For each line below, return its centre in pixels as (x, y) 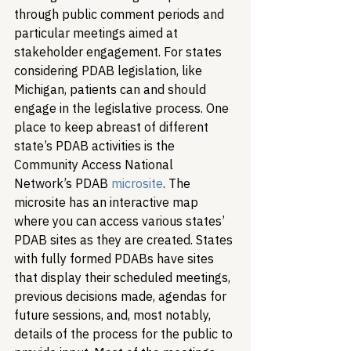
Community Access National (95, 165)
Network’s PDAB (63, 183)
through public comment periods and (121, 14)
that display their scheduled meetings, (124, 277)
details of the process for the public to (125, 334)
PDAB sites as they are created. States (125, 240)
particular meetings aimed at (98, 33)
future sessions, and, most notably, (114, 315)
